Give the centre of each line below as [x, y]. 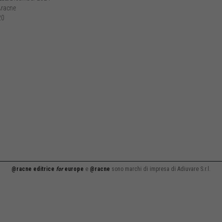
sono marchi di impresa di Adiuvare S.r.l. [160, 169]
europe [73, 169]
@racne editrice [34, 169]
